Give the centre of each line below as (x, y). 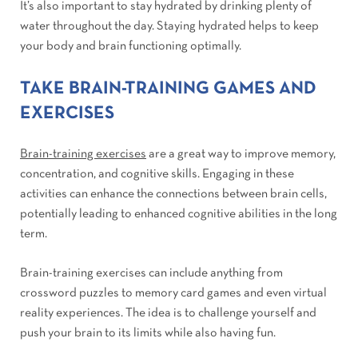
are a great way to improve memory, (241, 155)
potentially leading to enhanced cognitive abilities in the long (179, 215)
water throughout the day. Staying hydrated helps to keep (169, 27)
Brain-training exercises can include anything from (151, 274)
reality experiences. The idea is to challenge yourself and (168, 314)
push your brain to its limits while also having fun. (148, 334)
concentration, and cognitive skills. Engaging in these (157, 175)
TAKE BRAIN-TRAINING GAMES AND (168, 89)
